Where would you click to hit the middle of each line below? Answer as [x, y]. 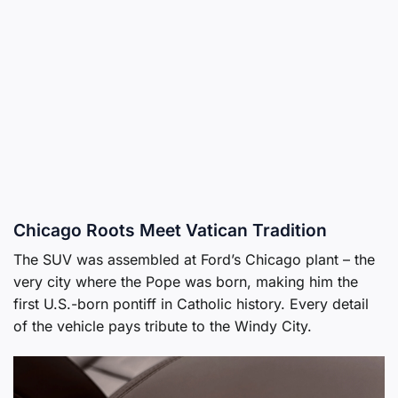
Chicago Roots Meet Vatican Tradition [170, 230]
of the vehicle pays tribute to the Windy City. [163, 326]
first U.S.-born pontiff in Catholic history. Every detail [191, 304]
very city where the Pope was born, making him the [186, 282]
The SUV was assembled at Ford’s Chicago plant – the [194, 260]
